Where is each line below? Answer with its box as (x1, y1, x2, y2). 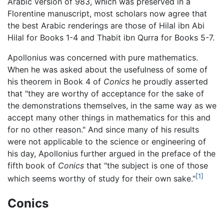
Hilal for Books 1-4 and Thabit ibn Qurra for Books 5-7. (7, 32, 214, 42)
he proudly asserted (129, 76, 208, 86)
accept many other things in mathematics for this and (7, 112, 210, 122)
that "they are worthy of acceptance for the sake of (7, 88, 204, 98)
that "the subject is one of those (84, 160, 208, 170)
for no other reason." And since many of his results (7, 124, 199, 134)
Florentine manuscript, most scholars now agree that (7, 8, 207, 18)
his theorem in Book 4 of (7, 76, 103, 86)
